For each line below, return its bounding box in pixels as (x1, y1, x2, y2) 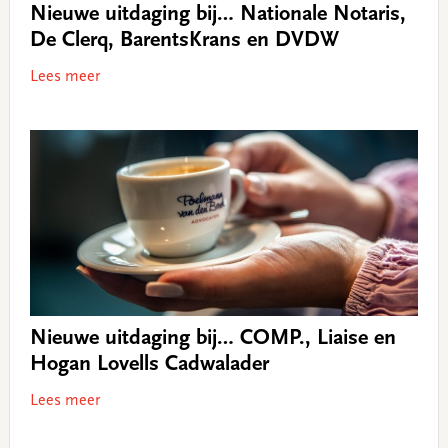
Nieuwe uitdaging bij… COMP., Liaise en (29, 327, 396, 350)
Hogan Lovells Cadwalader (29, 353, 269, 376)
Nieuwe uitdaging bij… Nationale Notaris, (29, 4, 406, 27)
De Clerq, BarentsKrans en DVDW (29, 30, 339, 53)
